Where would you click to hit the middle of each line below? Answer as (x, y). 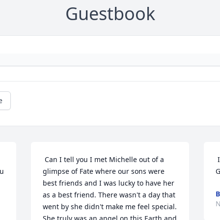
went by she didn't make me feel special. (110, 207)
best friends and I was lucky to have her (109, 183)
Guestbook (110, 14)
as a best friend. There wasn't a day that (109, 195)
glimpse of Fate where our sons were (104, 171)
